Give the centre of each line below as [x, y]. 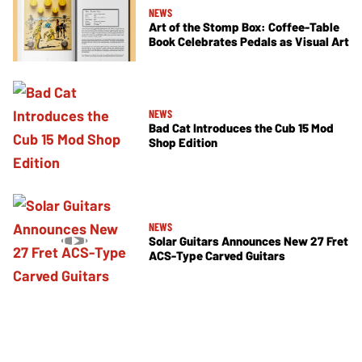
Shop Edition [183, 142]
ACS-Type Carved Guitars [217, 255]
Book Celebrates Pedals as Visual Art [249, 42]
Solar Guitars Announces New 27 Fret [248, 240]
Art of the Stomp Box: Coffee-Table [244, 27]
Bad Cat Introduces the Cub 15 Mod [241, 127]
